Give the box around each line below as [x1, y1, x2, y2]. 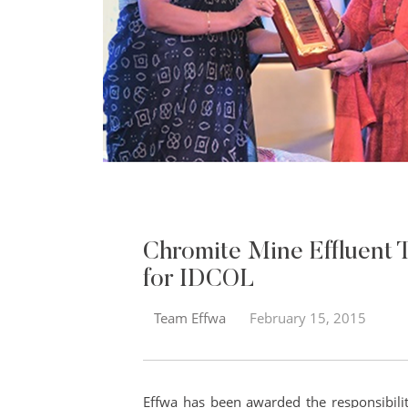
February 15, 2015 [249, 308, 366, 327]
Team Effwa [153, 308, 226, 327]
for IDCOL [142, 267, 255, 292]
